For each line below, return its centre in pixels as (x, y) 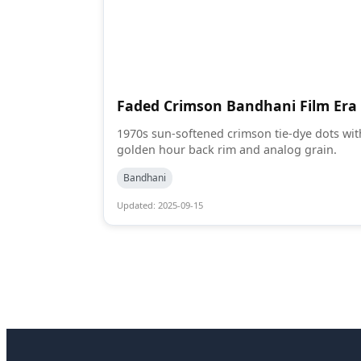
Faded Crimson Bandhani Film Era (237, 105)
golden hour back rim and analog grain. (227, 150)
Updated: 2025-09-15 (160, 205)
